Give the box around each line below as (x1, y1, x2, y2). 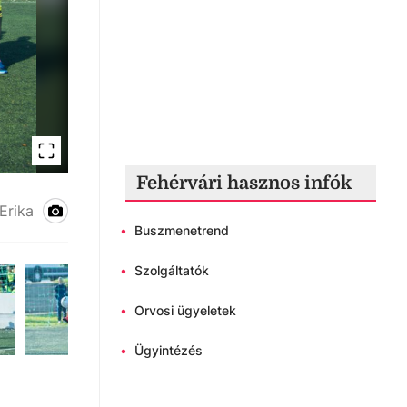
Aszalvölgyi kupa (68, 198, 185, 216)
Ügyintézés (134, 342, 203, 358)
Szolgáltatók (134, 262, 209, 278)
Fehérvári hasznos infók (136, 172, 352, 194)
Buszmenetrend (134, 222, 229, 238)
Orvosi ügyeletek (134, 302, 236, 318)
